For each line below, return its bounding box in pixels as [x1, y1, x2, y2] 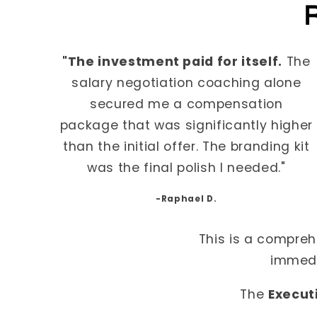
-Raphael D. [156, 193, 217, 205]
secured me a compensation [90, 95, 283, 113]
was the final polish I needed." [87, 158, 286, 176]
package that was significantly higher [59, 116, 313, 134]
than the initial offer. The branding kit [63, 137, 310, 155]
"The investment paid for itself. [62, 52, 283, 70]
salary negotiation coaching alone [71, 74, 301, 91]
